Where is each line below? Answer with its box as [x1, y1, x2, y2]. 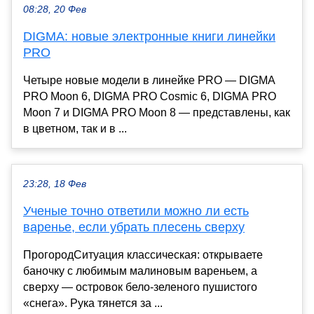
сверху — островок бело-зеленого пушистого [23, 280, 257, 293]
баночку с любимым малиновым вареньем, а [23, 264, 257, 277]
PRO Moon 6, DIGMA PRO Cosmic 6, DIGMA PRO [23, 90, 276, 102]
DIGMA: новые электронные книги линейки [23, 29, 275, 43]
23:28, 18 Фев [23, 178, 86, 189]
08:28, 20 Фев [23, 4, 86, 15]
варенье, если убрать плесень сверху [23, 219, 245, 234]
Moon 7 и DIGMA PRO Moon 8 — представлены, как [23, 106, 290, 118]
